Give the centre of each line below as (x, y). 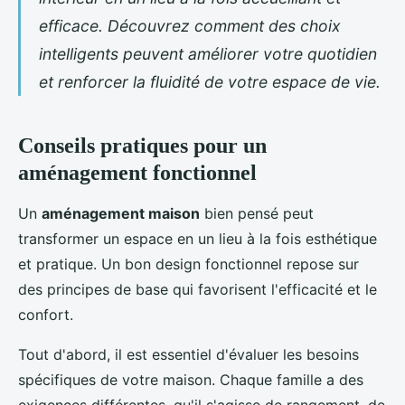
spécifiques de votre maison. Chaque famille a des (191, 380)
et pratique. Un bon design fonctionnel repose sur (188, 264)
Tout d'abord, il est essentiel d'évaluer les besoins (188, 355)
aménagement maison (121, 214)
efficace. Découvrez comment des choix (190, 26)
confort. (46, 315)
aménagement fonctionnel (137, 173)
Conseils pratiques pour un (142, 146)
